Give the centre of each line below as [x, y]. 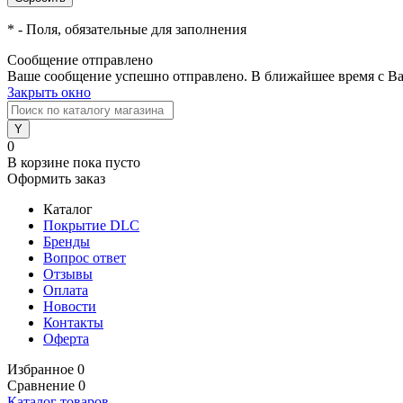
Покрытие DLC [91, 225]
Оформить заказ [56, 179]
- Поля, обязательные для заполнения [130, 29]
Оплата [66, 290]
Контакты [73, 322]
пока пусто [107, 162]
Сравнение [41, 385]
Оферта [66, 339]
